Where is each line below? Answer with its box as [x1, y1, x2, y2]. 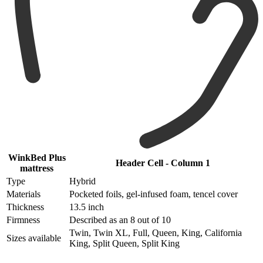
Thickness [6, 202, 44, 213]
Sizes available [6, 233, 61, 244]
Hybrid [69, 176, 96, 187]
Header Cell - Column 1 [116, 158, 210, 168]
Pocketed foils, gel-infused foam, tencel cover [69, 189, 238, 200]
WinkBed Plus [8, 153, 66, 163]
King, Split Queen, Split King [69, 238, 180, 249]
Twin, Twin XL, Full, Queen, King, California [69, 228, 242, 238]
